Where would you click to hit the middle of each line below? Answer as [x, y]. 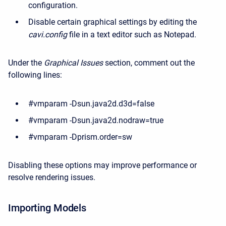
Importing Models [47, 208]
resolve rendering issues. [52, 177]
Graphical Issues [73, 63]
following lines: [35, 75]
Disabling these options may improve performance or [102, 165]
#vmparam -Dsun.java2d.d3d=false [91, 104]
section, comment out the [149, 63]
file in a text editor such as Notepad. [132, 35]
